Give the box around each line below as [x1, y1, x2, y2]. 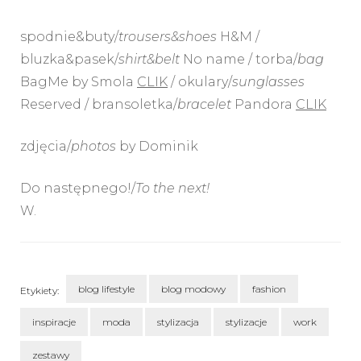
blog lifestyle [78, 283, 135, 296]
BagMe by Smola [20, 74, 137, 90]
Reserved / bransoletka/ [20, 97, 177, 113]
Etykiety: [20, 284, 59, 297]
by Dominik [116, 139, 198, 155]
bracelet [177, 97, 231, 113]
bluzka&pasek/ [20, 52, 118, 68]
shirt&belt [118, 52, 180, 68]
